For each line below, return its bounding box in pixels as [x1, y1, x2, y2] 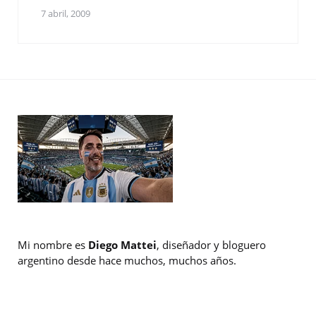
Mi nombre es [18, 238, 88, 253]
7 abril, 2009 [41, 7, 90, 20]
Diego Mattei [88, 238, 157, 253]
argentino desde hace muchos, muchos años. [18, 253, 236, 268]
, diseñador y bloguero [157, 238, 266, 253]
